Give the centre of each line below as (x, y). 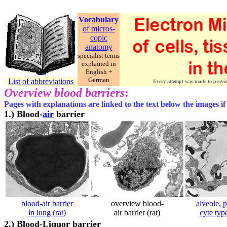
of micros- (99, 29)
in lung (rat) (47, 213)
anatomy (99, 47)
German (99, 80)
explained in (99, 64)
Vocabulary (99, 20)
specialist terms (99, 55)
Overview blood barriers (64, 93)
